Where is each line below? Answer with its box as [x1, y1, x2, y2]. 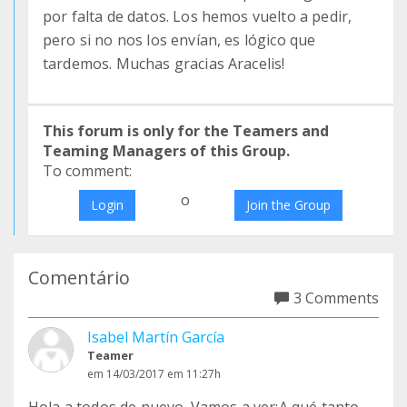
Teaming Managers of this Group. [43, 141, 290, 161]
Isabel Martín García [87, 327, 224, 347]
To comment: [43, 161, 132, 181]
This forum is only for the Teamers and [43, 121, 329, 141]
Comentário [28, 265, 130, 290]
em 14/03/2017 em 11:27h [87, 366, 221, 382]
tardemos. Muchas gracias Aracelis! [43, 54, 285, 74]
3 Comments [293, 288, 379, 308]
